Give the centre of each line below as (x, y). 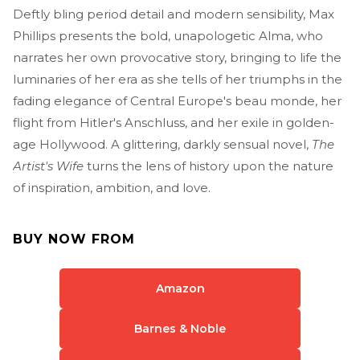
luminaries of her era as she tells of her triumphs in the (178, 79)
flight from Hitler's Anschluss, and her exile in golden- (174, 122)
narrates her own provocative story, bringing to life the (177, 57)
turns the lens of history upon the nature (209, 166)
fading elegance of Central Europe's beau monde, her (177, 100)
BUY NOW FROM (74, 239)
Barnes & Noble (180, 328)
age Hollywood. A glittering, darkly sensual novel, (162, 144)
